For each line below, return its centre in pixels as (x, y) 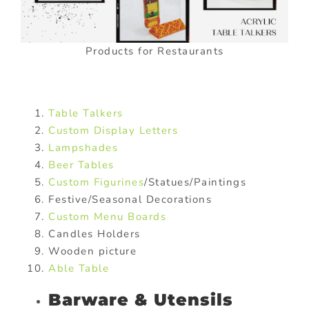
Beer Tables (81, 165)
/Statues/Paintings (195, 182)
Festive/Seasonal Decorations (130, 199)
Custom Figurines (96, 182)
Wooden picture (92, 251)
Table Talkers (86, 113)
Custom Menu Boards (107, 216)
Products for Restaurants (154, 51)
